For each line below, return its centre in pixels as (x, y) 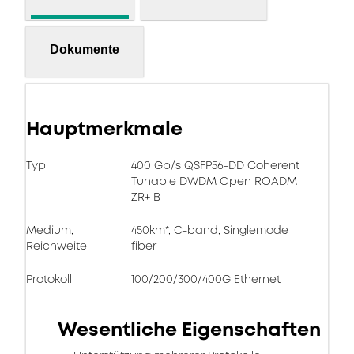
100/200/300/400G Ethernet (206, 279)
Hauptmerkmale (104, 129)
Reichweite (56, 246)
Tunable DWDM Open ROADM (214, 181)
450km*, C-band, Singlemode (210, 230)
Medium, (50, 230)
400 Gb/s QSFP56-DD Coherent (215, 165)
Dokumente (85, 49)
